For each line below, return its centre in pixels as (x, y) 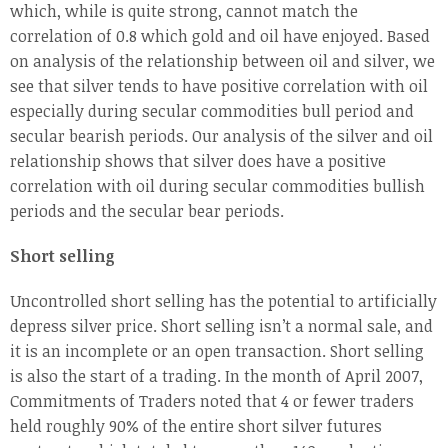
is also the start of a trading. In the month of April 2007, (216, 376)
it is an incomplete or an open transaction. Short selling (217, 351)
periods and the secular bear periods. (147, 211)
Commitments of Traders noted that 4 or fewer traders (212, 401)
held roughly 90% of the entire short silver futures (196, 426)
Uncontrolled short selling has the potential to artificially (223, 301)
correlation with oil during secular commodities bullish (217, 186)
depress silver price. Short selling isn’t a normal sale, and (221, 326)
